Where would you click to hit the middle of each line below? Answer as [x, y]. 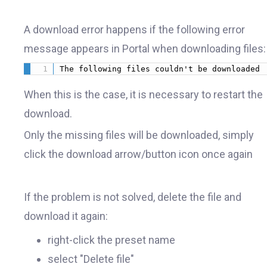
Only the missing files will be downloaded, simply [139, 135]
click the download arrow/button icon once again [138, 154]
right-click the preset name [113, 240]
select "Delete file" [92, 259]
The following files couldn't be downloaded [162, 69]
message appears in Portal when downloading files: [145, 49]
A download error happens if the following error [134, 30]
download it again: [66, 216]
